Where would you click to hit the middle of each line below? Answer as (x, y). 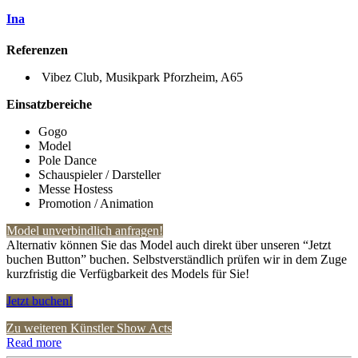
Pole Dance (68, 161)
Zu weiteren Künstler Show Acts (89, 328)
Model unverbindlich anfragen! (85, 231)
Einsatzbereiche (49, 105)
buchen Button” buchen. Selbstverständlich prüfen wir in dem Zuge (177, 260)
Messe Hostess (76, 189)
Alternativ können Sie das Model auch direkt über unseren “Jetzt (169, 245)
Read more (34, 343)
